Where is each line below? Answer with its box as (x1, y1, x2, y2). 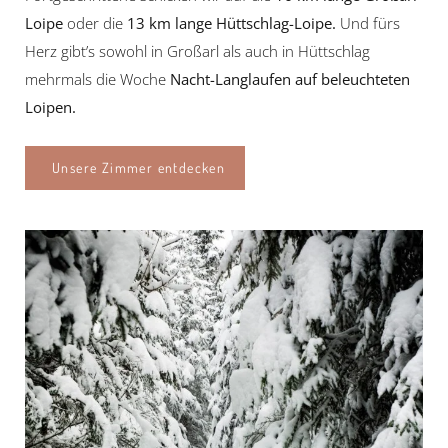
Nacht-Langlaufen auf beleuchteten (170, 68, 410, 89)
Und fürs (336, 12, 400, 33)
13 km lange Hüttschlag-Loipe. (127, 12, 336, 33)
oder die (63, 12, 127, 33)
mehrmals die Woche (25, 68, 170, 89)
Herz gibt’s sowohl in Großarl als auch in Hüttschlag (25, 40, 370, 61)
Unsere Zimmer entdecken (52, 158, 226, 176)
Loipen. (25, 96, 76, 117)
